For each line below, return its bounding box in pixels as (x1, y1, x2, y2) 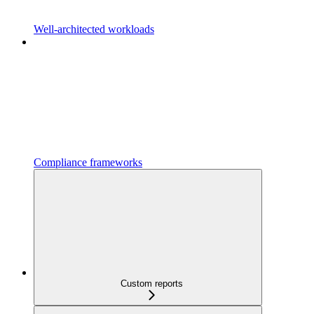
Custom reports (120, 278, 183, 289)
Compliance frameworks (34, 156, 142, 168)
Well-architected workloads (34, 22, 154, 35)
